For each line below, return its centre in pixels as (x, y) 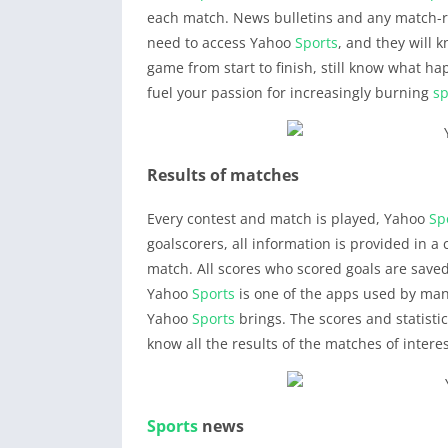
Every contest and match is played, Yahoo (288, 218)
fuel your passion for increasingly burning (290, 92)
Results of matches (223, 175)
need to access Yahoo (221, 42)
